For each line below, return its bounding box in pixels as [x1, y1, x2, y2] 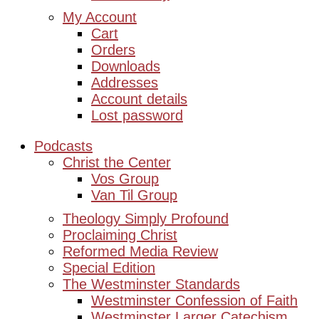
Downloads [91, 58, 160, 74]
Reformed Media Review [63, 244, 218, 259]
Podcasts [34, 138, 93, 154]
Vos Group [91, 171, 159, 187]
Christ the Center [63, 155, 171, 170]
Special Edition [63, 260, 155, 276]
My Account [63, 9, 137, 25]
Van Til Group [91, 187, 177, 203]
